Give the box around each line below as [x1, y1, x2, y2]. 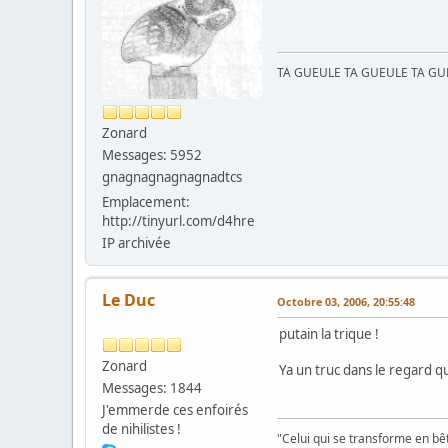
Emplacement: [102, 192, 190, 211]
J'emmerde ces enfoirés [102, 400, 248, 419]
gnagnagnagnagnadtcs [102, 167, 242, 186]
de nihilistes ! [102, 419, 181, 438]
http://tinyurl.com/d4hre [102, 211, 255, 230]
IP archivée [102, 233, 171, 252]
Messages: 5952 [102, 145, 202, 164]
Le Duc [102, 288, 155, 311]
